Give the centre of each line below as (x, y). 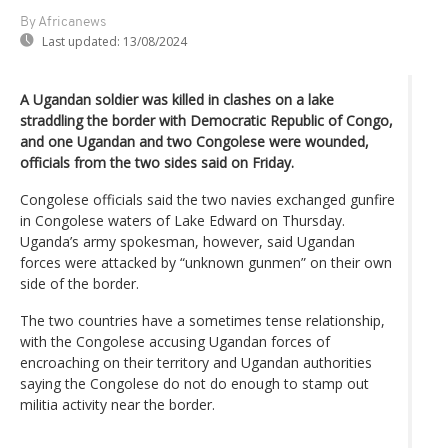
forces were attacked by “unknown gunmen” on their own (206, 262)
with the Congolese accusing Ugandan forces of (175, 341)
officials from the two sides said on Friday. (157, 162)
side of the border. (79, 283)
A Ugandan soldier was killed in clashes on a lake (177, 99)
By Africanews (63, 22)
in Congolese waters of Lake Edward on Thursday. (182, 220)
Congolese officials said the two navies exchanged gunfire (207, 199)
